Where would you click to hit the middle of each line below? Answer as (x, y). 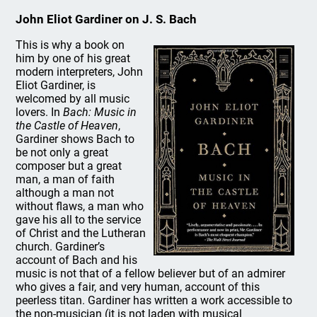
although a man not (65, 193)
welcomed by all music (73, 99)
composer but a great (69, 166)
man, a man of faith (65, 179)
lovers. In (40, 112)
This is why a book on (70, 45)
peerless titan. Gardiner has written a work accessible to (154, 300)
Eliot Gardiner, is (56, 85)
